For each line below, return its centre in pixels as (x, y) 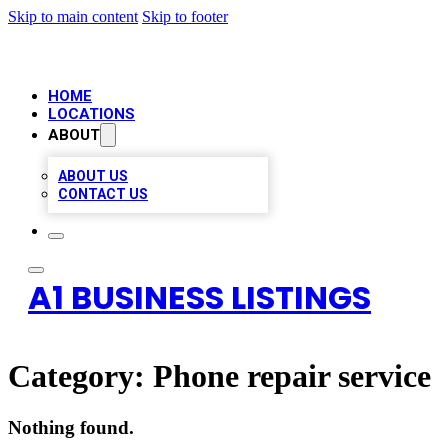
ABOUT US (93, 176)
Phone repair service (292, 376)
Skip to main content (73, 16)
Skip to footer (185, 16)
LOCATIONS (91, 114)
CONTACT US (103, 194)
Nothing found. (71, 427)
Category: (80, 376)
